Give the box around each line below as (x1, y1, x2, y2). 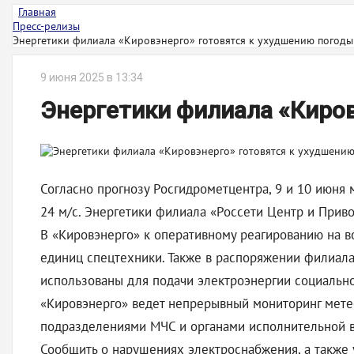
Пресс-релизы (13, 19, 80, 33)
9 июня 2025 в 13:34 (40, 71, 143, 84)
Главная (18, 5, 56, 19)
